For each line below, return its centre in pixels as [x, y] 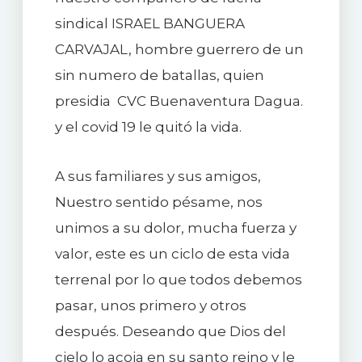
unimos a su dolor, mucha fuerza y [175, 228]
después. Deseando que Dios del [170, 332]
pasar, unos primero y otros [150, 306]
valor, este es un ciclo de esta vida [172, 254]
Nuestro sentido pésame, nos [158, 202]
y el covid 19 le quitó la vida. [148, 126]
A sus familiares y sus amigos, [158, 177]
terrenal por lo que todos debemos [178, 280]
